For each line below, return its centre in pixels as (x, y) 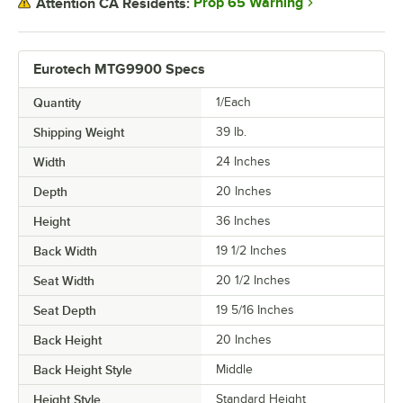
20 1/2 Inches (253, 280)
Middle (234, 369)
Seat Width (64, 281)
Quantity (57, 103)
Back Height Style (83, 370)
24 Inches (243, 161)
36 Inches (243, 221)
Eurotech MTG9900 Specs (119, 69)
